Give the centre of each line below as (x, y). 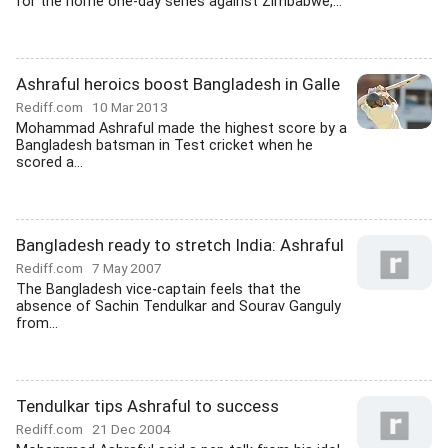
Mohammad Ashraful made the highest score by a (181, 128)
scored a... (49, 162)
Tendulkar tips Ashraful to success (147, 406)
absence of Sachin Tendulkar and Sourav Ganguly (178, 306)
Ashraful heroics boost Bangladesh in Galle (178, 84)
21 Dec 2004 (131, 429)
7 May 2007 (127, 268)
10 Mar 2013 (130, 107)
